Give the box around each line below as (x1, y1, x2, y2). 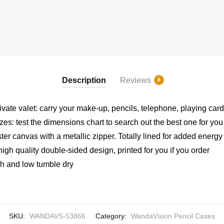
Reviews (120, 75, 151, 84)
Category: (95, 211, 128, 220)
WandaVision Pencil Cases (131, 211, 215, 220)
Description (62, 75, 106, 84)
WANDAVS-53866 (29, 211, 85, 220)
